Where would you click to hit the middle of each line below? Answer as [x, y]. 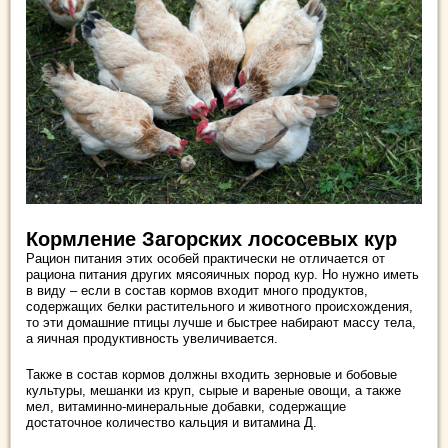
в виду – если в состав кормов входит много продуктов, [197, 290]
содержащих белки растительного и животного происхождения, [219, 306]
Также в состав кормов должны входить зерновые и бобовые [211, 374]
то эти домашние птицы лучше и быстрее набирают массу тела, [221, 322]
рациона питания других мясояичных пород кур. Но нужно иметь [222, 274]
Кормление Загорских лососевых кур [211, 238]
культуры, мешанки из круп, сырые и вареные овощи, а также [213, 390]
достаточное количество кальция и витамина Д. [171, 422]
